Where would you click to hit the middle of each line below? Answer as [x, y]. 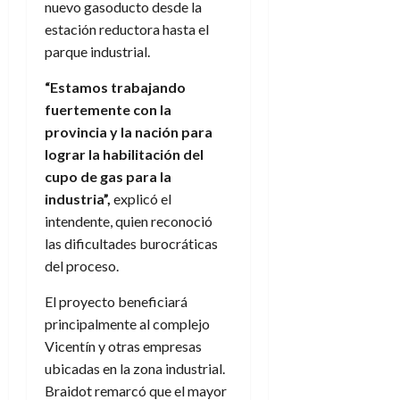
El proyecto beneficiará [116, 302]
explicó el [141, 199]
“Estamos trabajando [115, 87]
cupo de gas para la [108, 177]
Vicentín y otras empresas [123, 346]
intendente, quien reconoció [129, 221]
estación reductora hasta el [127, 29]
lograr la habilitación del [124, 154]
